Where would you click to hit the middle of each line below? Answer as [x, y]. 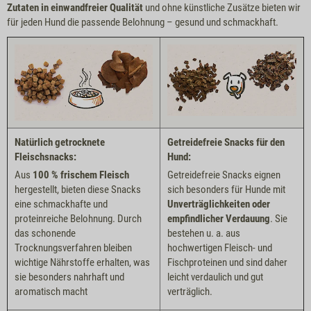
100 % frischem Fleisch [81, 175]
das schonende [45, 233]
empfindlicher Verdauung [219, 218]
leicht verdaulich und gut [215, 277]
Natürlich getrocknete [60, 142]
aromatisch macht [51, 291]
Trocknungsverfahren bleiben [73, 247]
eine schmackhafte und [61, 204]
